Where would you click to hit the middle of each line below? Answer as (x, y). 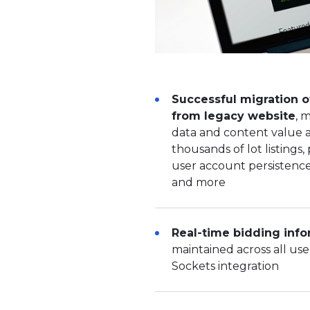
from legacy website (234, 116)
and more (199, 183)
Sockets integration (225, 266)
